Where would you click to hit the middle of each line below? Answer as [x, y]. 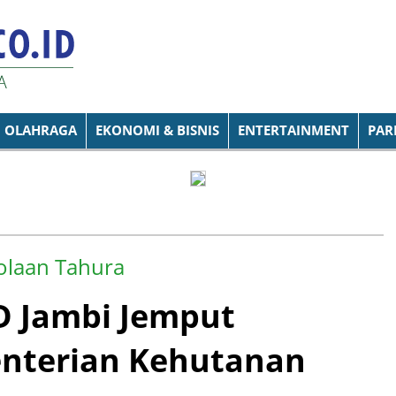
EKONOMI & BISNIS [157, 130]
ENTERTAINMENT [293, 130]
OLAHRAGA [41, 130]
